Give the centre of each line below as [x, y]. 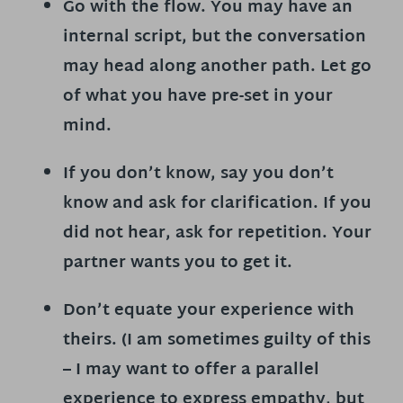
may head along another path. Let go [217, 67]
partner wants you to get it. [178, 263]
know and [106, 203]
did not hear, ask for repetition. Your [217, 233]
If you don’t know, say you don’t [198, 174]
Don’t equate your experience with [209, 310]
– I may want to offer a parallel [191, 370]
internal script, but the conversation [215, 37]
